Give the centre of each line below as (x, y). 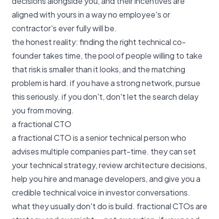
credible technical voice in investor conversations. (101, 192)
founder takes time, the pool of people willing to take (107, 55)
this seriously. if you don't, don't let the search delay (105, 97)
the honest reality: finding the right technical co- (99, 42)
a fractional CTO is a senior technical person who (99, 138)
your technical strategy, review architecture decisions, (109, 165)
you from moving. (43, 110)
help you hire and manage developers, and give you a (106, 179)
